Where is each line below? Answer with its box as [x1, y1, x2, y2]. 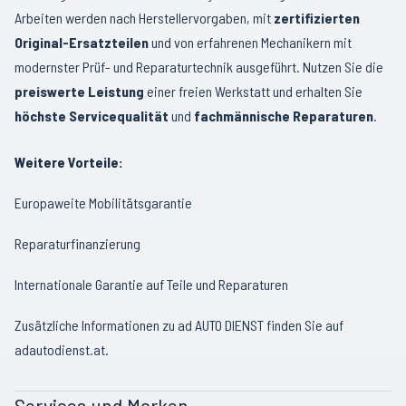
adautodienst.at [14, 341, 105, 358]
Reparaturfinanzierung [14, 235, 140, 252]
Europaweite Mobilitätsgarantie [14, 194, 192, 211]
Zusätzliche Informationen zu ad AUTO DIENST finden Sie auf [14, 316, 343, 333]
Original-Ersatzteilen [14, 34, 149, 51]
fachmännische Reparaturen [194, 107, 373, 124]
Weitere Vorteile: [14, 153, 123, 170]
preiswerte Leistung [14, 82, 144, 100]
